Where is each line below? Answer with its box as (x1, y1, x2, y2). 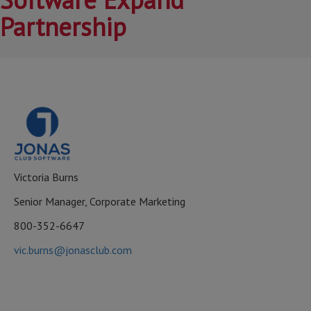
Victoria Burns (14, 170, 78, 184)
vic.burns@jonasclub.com (14, 243, 132, 257)
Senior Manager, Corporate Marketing (14, 194, 185, 208)
